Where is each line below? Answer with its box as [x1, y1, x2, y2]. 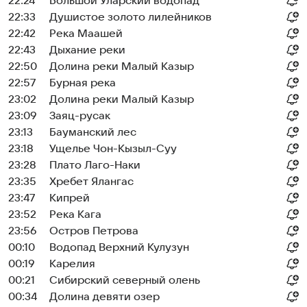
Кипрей [49, 192, 90, 204]
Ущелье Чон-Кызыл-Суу [49, 143, 177, 155]
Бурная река [49, 77, 116, 89]
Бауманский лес [49, 126, 136, 138]
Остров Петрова [49, 225, 138, 237]
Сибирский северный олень [49, 274, 200, 286]
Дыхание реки [49, 44, 125, 56]
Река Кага [49, 208, 101, 221]
